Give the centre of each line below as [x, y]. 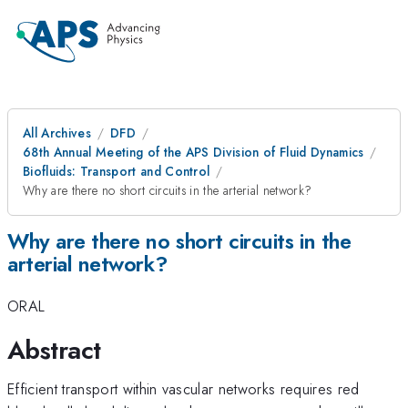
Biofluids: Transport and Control [117, 171]
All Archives [57, 133]
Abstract [54, 350]
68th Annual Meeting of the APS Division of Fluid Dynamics [194, 152]
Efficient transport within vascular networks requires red [184, 388]
